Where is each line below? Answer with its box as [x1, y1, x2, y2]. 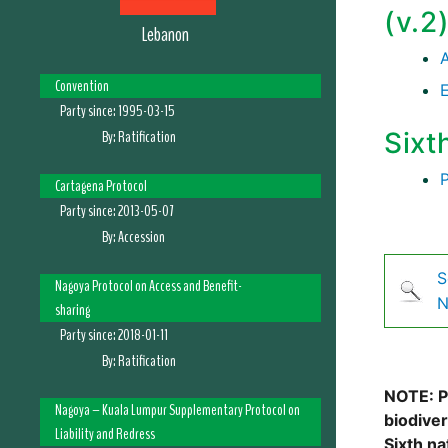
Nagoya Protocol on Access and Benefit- [55, 275, 242, 297]
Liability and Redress [55, 423, 155, 445]
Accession [118, 226, 165, 248]
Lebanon [142, 21, 189, 48]
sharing [55, 299, 90, 321]
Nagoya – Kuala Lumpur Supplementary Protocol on [55, 399, 300, 421]
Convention [55, 75, 109, 97]
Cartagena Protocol [55, 175, 147, 197]
